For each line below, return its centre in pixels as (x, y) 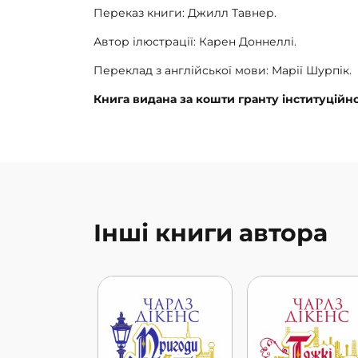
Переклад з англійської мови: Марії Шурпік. (223, 71)
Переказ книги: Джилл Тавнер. (185, 13)
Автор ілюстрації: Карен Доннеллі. (195, 42)
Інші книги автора (211, 233)
